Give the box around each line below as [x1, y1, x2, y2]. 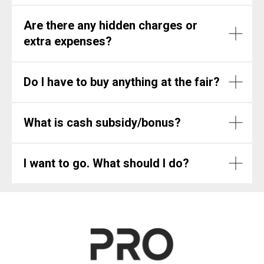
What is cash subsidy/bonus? [24, 115, 181, 130]
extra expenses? [24, 34, 112, 48]
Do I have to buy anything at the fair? [24, 74, 220, 89]
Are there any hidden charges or [24, 18, 197, 32]
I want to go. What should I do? [24, 156, 189, 170]
